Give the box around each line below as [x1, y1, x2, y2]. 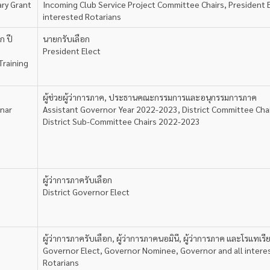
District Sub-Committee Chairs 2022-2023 [43, 116, 200, 127]
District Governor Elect [43, 186, 130, 197]
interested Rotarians [43, 11, 121, 22]
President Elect [43, 45, 101, 56]
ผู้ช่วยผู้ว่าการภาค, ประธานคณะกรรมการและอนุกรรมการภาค [43, 92, 257, 102]
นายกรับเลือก [43, 33, 90, 44]
